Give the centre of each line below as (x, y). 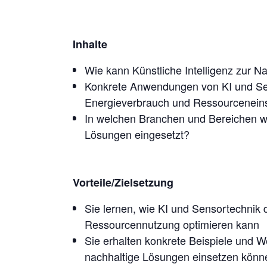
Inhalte (90, 44)
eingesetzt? (162, 134)
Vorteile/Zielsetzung (123, 183)
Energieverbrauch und (139, 102)
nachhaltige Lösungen (139, 257)
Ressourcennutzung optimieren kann (172, 224)
